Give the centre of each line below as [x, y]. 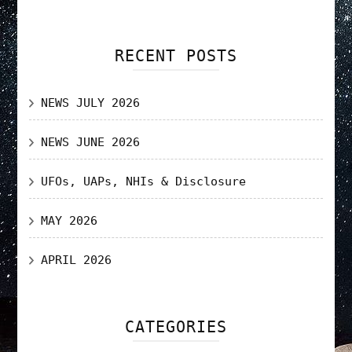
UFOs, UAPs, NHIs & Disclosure [144, 181]
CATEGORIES [176, 326]
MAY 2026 [70, 220]
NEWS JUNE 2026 [91, 142]
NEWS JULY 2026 [91, 103]
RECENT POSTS [176, 55]
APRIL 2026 [77, 260]
